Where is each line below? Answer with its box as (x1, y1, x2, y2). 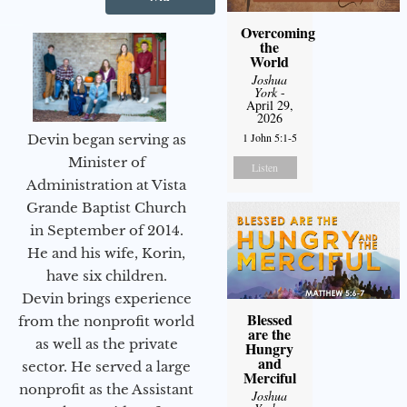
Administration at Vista (26, 176, 186, 194)
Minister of (67, 154, 145, 172)
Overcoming (240, 22, 315, 44)
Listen (252, 160, 279, 175)
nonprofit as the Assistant (19, 381, 194, 399)
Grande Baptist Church (26, 199, 186, 217)
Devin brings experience (21, 290, 192, 308)
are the (248, 323, 292, 345)
